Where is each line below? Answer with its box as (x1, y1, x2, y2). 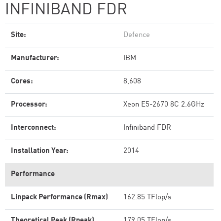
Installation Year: (11, 147, 69, 155)
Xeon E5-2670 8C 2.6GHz (123, 101, 204, 109)
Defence (123, 32, 150, 39)
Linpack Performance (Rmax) (11, 194, 108, 201)
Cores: (11, 78, 33, 85)
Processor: (11, 101, 47, 109)
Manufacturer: (11, 55, 59, 62)
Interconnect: (11, 124, 56, 132)
